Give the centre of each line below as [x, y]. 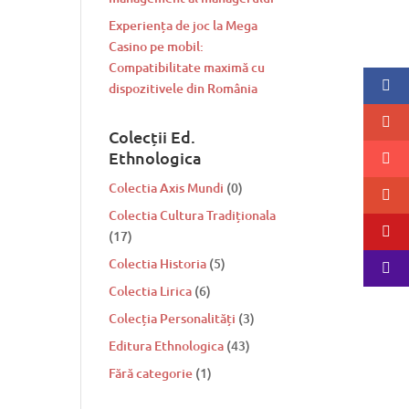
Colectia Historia [158, 263]
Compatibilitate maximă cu [187, 67]
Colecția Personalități [173, 318]
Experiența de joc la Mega [184, 25]
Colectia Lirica [151, 291]
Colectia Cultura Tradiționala [193, 215]
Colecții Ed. [152, 136]
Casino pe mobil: [157, 46]
